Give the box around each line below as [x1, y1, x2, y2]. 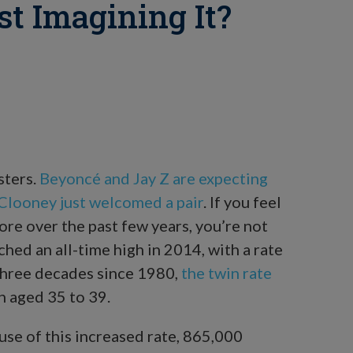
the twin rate [181, 262, 272, 282]
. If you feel [203, 191, 281, 211]
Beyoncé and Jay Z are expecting [39, 168, 268, 188]
